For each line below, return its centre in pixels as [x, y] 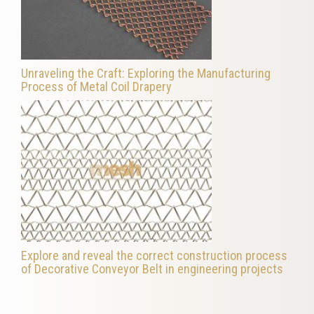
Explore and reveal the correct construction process [154, 255]
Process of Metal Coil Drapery [96, 87]
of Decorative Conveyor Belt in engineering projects [152, 268]
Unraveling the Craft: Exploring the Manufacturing [146, 74]
